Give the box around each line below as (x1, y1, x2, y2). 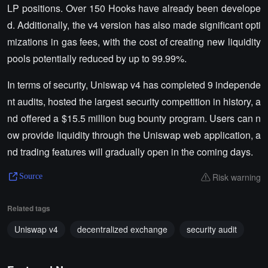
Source (19, 172, 42, 181)
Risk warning (212, 170, 261, 183)
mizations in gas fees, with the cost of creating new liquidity (7, 35, 261, 48)
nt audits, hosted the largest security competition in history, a (7, 95, 261, 108)
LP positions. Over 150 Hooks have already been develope (7, 1, 261, 15)
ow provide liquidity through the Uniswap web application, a (7, 128, 261, 142)
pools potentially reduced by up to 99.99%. (7, 51, 187, 65)
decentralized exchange (77, 223, 167, 235)
